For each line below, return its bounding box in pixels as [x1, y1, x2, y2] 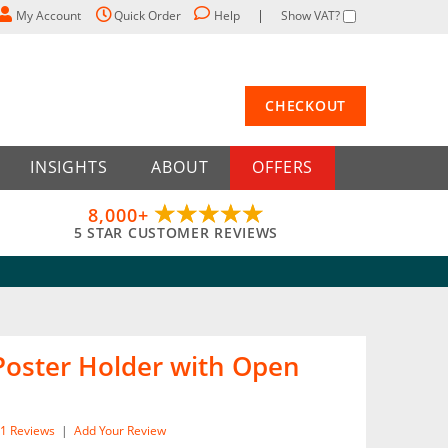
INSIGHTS [30, 156, 108, 178]
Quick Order [114, 7, 181, 24]
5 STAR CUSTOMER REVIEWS [73, 223, 279, 242]
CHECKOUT [265, 96, 346, 115]
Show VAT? [281, 7, 340, 24]
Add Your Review [74, 422, 166, 439]
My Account [16, 7, 81, 24]
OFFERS [252, 156, 314, 178]
